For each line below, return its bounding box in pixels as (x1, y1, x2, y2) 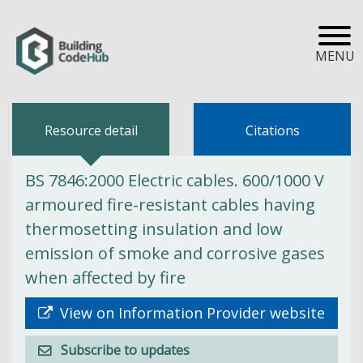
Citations (245, 122, 300, 139)
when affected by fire (25, 266, 186, 288)
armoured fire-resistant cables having (25, 193, 315, 216)
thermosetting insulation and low (25, 217, 283, 240)
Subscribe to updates (61, 340, 190, 359)
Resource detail (44, 122, 138, 139)
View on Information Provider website (56, 302, 325, 322)
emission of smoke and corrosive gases (25, 241, 325, 264)
